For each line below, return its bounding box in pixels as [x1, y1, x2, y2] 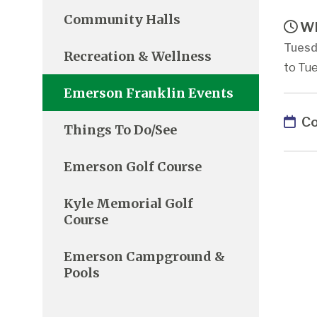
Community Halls [64, 11, 180, 28]
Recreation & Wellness [64, 47, 212, 64]
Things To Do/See [64, 121, 177, 138]
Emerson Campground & [64, 248, 225, 265]
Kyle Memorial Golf [64, 195, 193, 212]
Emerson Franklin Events [64, 84, 234, 101]
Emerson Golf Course [64, 158, 202, 175]
